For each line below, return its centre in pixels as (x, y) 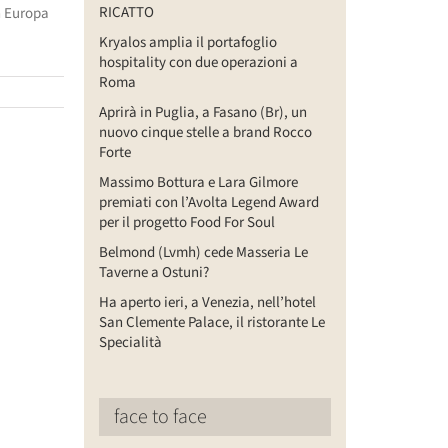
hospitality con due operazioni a (198, 62)
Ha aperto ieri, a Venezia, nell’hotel (207, 302)
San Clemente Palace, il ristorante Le (211, 322)
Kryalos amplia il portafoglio (187, 42)
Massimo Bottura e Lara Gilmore (198, 182)
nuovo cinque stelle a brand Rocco (205, 132)
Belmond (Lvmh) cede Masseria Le (203, 252)
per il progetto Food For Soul (186, 222)
